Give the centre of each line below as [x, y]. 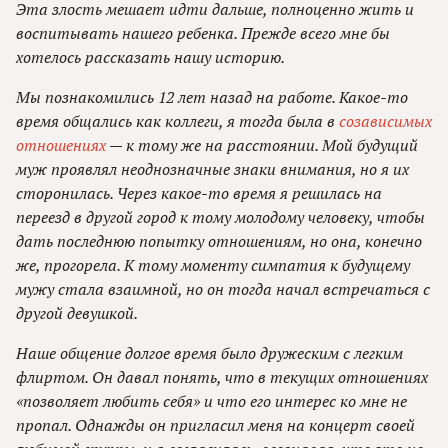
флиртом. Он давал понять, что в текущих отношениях [222, 377]
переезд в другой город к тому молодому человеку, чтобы [220, 217]
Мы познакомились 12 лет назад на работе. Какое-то [212, 97]
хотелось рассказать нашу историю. [150, 57]
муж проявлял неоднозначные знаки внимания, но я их [212, 169]
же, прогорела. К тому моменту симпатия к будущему [213, 265]
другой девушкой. [77, 313]
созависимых [385, 121]
